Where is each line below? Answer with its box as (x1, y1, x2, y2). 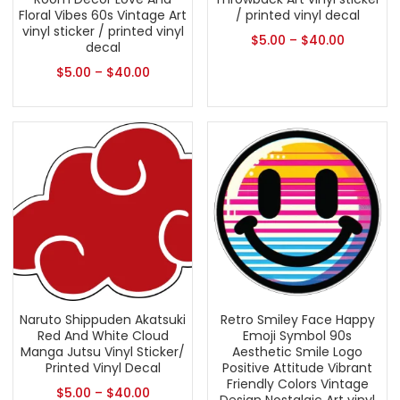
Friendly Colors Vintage (226, 375, 369, 393)
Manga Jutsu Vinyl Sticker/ (21, 343, 185, 361)
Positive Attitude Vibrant (222, 359, 372, 377)
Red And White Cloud (37, 327, 169, 345)
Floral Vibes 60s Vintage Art (19, 6, 187, 24)
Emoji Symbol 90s (243, 327, 352, 345)
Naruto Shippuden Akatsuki (20, 311, 186, 329)
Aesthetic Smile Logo (232, 343, 362, 361)
